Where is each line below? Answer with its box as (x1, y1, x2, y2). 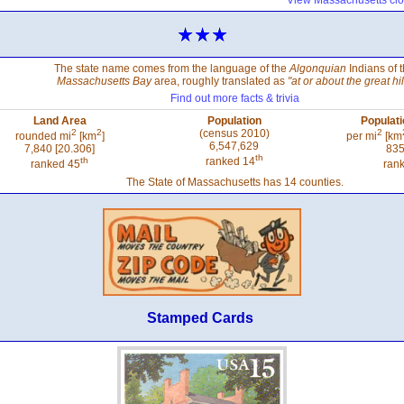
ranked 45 (31, 158, 80, 170)
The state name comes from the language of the (54, 62, 289, 75)
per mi (346, 130, 377, 142)
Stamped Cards (147, 310, 253, 326)
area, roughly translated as (151, 75, 288, 87)
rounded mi (14, 130, 71, 142)
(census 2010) (198, 127, 270, 140)
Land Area (32, 115, 87, 127)
